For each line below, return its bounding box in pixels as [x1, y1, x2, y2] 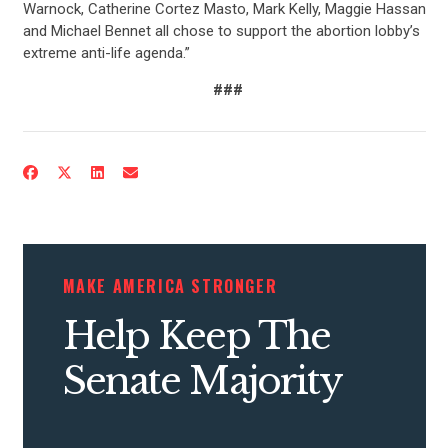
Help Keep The [62, 312, 331, 359]
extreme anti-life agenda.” [22, 43, 190, 62]
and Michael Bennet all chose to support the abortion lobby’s [22, 21, 420, 40]
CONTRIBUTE [148, 158, 300, 203]
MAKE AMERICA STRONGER [62, 273, 278, 298]
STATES [182, 360, 266, 406]
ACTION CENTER [131, 293, 317, 338]
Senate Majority [62, 357, 343, 404]
